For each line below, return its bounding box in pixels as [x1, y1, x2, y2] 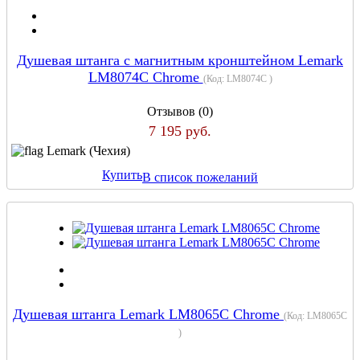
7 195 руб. [149, 122, 211, 139]
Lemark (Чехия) [47, 143, 130, 157]
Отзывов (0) [147, 104, 213, 118]
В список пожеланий [142, 170, 258, 184]
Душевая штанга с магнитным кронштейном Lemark [17, 51, 343, 68]
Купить [102, 168, 142, 182]
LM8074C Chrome [88, 68, 203, 85]
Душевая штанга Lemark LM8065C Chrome [13, 305, 284, 322]
